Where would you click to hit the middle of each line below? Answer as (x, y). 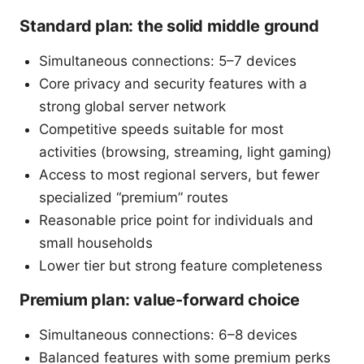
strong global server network (132, 106)
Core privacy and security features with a (173, 83)
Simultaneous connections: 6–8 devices (168, 334)
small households (96, 243)
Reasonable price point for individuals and (176, 220)
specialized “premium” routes (134, 197)
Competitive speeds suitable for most (161, 129)
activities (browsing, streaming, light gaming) (185, 152)
